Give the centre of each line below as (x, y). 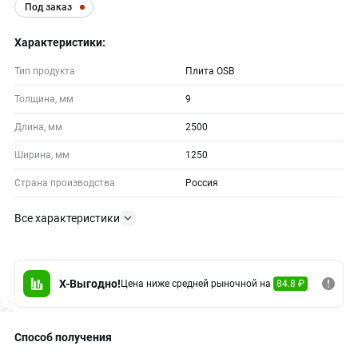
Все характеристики (67, 218)
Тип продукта (45, 71)
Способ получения (63, 337)
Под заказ (48, 7)
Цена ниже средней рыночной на (197, 284)
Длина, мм (38, 127)
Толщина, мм (44, 99)
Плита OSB (210, 71)
